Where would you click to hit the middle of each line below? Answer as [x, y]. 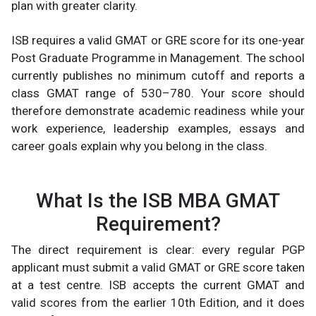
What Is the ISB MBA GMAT [158, 201]
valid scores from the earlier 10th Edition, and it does [158, 303]
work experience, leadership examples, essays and [158, 129]
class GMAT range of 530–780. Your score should [158, 93]
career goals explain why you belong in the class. [139, 146]
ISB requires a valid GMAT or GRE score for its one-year [158, 41]
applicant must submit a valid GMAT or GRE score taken [158, 268]
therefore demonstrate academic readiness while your [158, 111]
